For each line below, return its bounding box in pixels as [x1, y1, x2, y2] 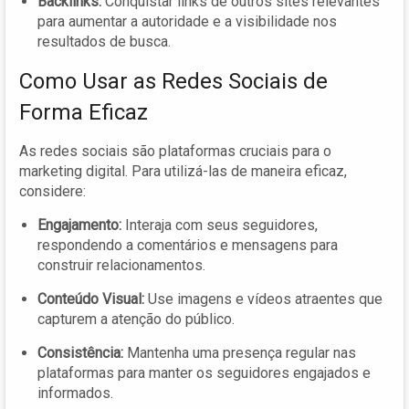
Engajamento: [37, 215, 121, 234]
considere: [19, 182, 86, 200]
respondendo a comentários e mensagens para [37, 236, 338, 254]
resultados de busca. [37, 32, 171, 50]
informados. [37, 383, 113, 402]
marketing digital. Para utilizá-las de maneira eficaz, [19, 162, 347, 180]
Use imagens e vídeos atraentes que [144, 289, 383, 308]
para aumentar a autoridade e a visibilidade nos [37, 12, 337, 30]
